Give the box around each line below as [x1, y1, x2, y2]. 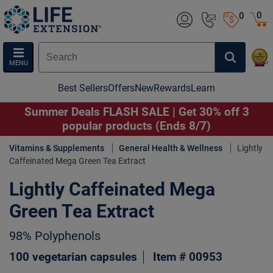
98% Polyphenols [9, 229, 101, 244]
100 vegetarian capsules [9, 250, 137, 264]
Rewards [154, 82, 191, 94]
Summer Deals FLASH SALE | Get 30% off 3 [24, 105, 249, 119]
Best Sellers [58, 82, 108, 94]
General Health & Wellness [119, 143, 222, 153]
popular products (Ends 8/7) [62, 119, 211, 133]
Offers [108, 82, 135, 94]
